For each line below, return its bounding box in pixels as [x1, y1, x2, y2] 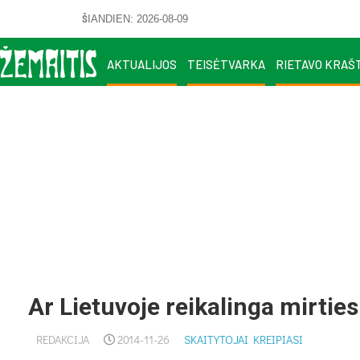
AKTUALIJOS [107, 56, 177, 72]
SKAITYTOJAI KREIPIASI [184, 332, 303, 347]
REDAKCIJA [36, 332, 89, 347]
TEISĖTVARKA [187, 56, 265, 72]
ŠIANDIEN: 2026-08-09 [82, 12, 188, 25]
